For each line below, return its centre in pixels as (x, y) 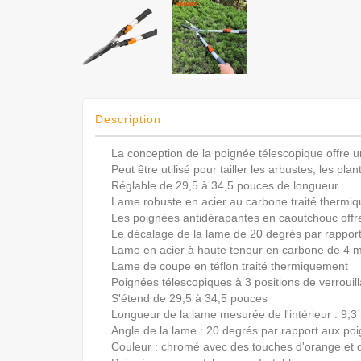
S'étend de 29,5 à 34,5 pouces (189, 298)
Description (128, 119)
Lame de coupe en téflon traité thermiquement (230, 266)
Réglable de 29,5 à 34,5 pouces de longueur (225, 185)
